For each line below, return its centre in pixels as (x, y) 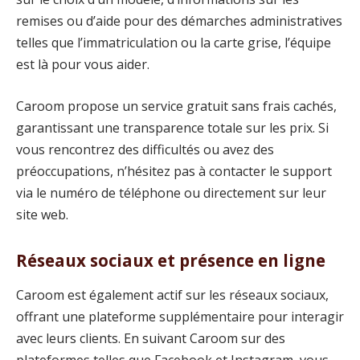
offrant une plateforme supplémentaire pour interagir (180, 317)
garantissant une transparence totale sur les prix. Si (172, 127)
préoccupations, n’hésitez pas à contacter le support (174, 171)
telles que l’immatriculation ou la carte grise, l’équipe (174, 43)
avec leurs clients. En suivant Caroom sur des (151, 339)
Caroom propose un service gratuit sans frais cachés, (176, 106)
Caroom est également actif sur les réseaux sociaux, (172, 295)
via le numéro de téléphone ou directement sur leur (171, 192)
